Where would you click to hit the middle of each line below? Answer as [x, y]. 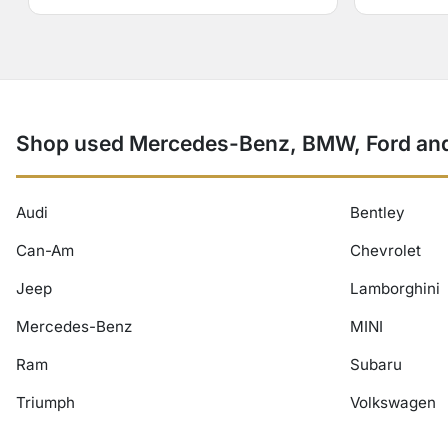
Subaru [376, 364]
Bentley [377, 212]
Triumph [45, 402]
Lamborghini [395, 288]
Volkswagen [393, 402]
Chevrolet [385, 250]
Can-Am [45, 250]
